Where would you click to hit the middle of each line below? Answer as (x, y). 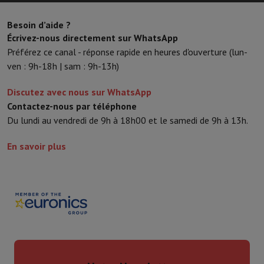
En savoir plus (37, 146)
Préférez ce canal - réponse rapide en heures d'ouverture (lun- (127, 52)
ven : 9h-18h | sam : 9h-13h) (63, 66)
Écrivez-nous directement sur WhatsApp (93, 38)
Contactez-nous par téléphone (72, 106)
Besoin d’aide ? (39, 25)
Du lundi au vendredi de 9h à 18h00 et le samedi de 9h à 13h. (128, 120)
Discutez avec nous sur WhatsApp (79, 92)
